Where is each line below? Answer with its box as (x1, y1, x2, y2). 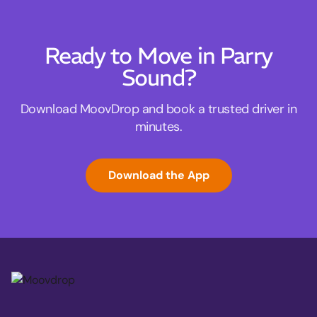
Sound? (121, 64, 196, 93)
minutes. (134, 118, 183, 136)
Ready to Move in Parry (44, 42, 273, 71)
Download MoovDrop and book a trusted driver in (20, 100, 297, 118)
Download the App (108, 168, 209, 183)
